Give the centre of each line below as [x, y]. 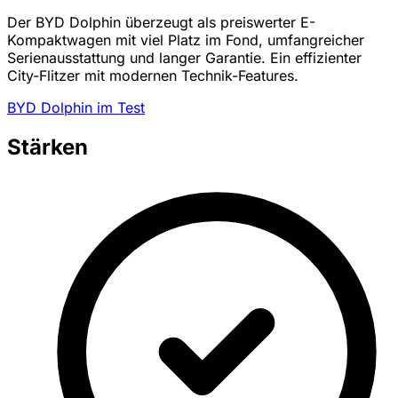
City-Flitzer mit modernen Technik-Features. [153, 76]
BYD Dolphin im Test [76, 108]
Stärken [48, 147]
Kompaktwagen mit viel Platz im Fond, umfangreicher [186, 40]
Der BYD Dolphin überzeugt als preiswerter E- [161, 23]
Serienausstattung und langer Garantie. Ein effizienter [184, 58]
